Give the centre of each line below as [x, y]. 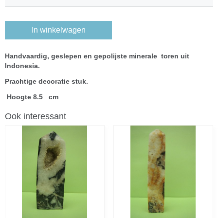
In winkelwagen [58, 30]
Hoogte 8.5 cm [33, 97]
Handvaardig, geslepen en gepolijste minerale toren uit [97, 56]
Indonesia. [22, 66]
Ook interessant [36, 116]
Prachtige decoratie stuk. [46, 81]
